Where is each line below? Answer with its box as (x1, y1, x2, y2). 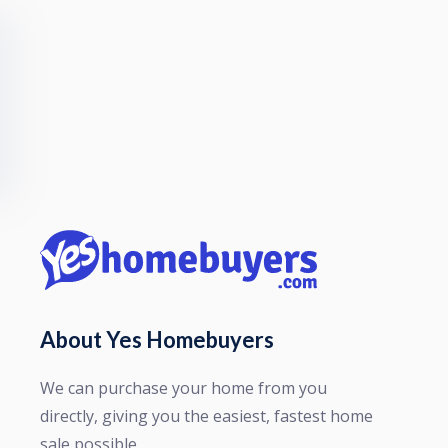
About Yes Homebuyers (40, 326, 274, 353)
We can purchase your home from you (40, 377, 327, 399)
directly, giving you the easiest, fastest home (40, 405, 373, 427)
